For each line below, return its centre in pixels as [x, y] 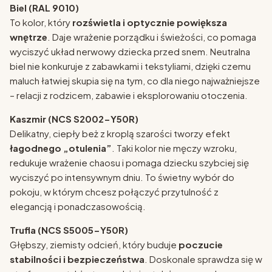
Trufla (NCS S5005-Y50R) [69, 230]
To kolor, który [41, 22]
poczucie [201, 245]
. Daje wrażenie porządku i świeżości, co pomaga [152, 37]
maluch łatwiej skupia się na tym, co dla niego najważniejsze [135, 81]
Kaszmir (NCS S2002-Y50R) [74, 119]
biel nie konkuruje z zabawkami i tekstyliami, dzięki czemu [130, 66]
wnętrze [29, 37]
